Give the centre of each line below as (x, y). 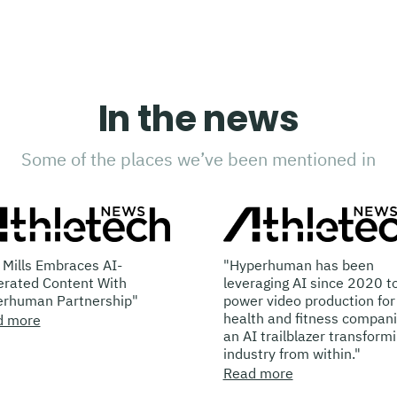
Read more (202, 373)
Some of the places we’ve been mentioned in (198, 159)
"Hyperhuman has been (242, 265)
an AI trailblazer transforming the (273, 335)
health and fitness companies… (267, 318)
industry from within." (236, 353)
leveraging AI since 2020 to (255, 282)
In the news (198, 118)
